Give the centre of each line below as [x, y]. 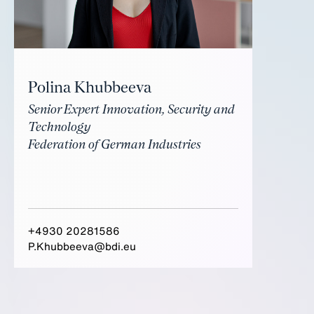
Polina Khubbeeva [90, 88]
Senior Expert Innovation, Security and [131, 110]
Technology [59, 127]
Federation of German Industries [115, 145]
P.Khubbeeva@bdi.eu [82, 246]
